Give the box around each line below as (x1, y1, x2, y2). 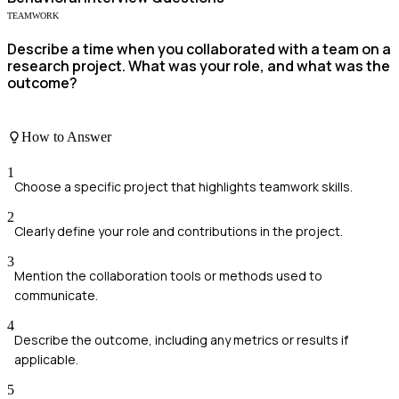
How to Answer (21, 129, 111, 145)
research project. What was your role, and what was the (7, 55, 390, 76)
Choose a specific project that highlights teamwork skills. (14, 177, 353, 195)
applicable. (14, 350, 78, 368)
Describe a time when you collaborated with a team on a (7, 38, 391, 59)
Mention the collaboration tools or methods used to (14, 266, 322, 284)
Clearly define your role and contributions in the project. (14, 222, 343, 240)
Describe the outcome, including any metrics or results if (14, 330, 348, 348)
